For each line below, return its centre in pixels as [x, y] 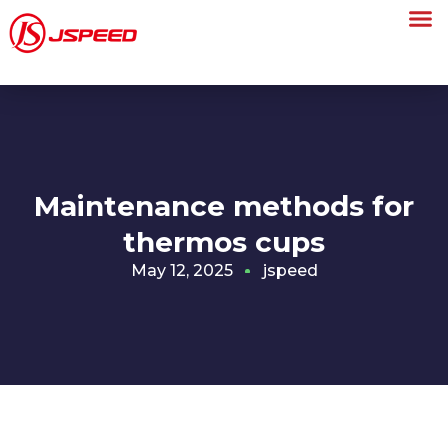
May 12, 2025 [181, 270]
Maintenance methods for [224, 206]
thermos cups [224, 242]
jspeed [290, 270]
